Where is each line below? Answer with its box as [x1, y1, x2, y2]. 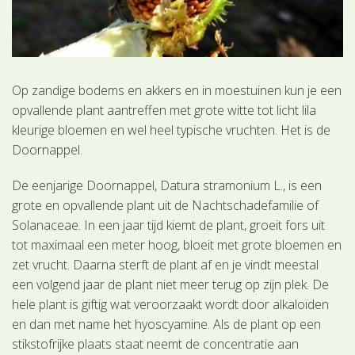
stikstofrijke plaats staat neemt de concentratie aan [12, 334, 300, 353]
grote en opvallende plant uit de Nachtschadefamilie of [12, 196, 319, 214]
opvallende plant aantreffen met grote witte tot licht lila [12, 101, 317, 119]
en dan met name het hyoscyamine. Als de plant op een [12, 315, 322, 333]
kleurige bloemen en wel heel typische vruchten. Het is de [12, 120, 331, 139]
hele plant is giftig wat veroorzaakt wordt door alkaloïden [12, 295, 330, 313]
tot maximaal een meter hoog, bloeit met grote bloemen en [12, 235, 342, 254]
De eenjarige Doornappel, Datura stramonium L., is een [12, 176, 323, 194]
